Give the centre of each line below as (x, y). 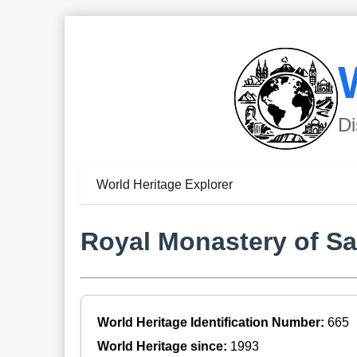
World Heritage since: (163, 346)
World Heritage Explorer (164, 185)
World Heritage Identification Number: (212, 322)
